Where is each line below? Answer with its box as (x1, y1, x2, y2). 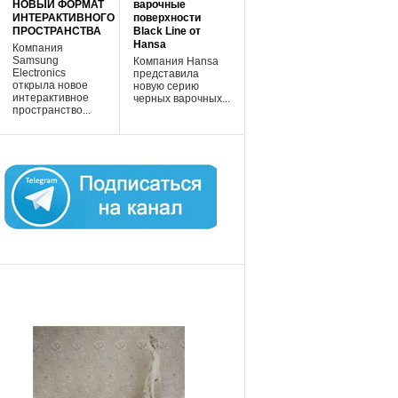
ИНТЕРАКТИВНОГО (12, 12, 115, 24)
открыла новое (12, 78, 88, 91)
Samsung (12, 53, 59, 66)
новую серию (132, 79, 199, 92)
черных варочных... (132, 92, 230, 104)
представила (132, 67, 199, 79)
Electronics (12, 66, 66, 78)
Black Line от (132, 25, 201, 37)
